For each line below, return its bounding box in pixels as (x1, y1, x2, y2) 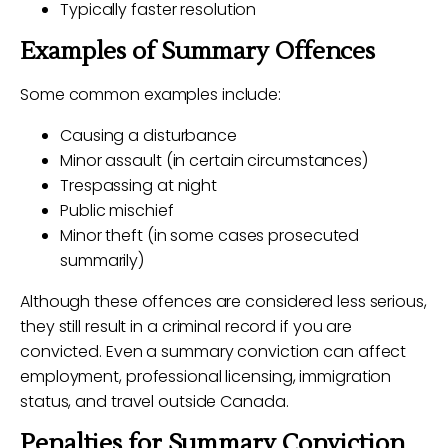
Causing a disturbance (60, 124, 237, 147)
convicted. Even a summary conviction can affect (20, 340, 407, 363)
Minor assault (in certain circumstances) (60, 149, 368, 172)
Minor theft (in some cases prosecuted (60, 224, 360, 247)
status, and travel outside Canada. (20, 390, 289, 413)
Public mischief (60, 199, 174, 222)
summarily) (60, 249, 145, 272)
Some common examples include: (20, 83, 282, 106)
